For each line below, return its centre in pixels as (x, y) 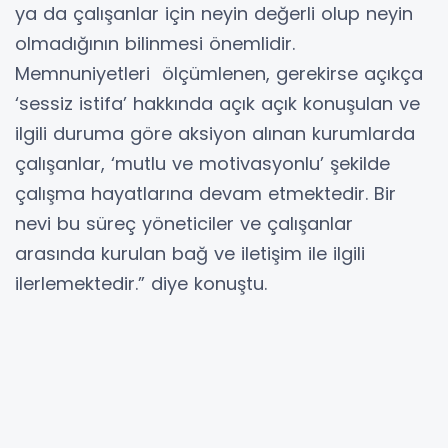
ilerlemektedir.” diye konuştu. (141, 283)
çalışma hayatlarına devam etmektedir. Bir (205, 193)
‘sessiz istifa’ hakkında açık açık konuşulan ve (217, 103)
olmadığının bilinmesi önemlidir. (155, 43)
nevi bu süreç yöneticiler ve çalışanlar (184, 223)
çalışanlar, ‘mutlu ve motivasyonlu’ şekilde (202, 163)
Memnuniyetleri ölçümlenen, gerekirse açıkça (219, 73)
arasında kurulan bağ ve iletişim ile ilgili (190, 253)
